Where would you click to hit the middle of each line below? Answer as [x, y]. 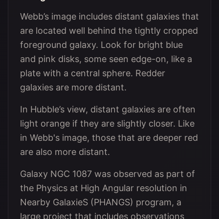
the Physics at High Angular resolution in [104, 188]
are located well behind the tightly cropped [109, 31]
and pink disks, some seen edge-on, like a [106, 59]
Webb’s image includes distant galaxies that [109, 16]
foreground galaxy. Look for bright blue [101, 45]
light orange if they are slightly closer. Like [107, 123]
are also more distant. [65, 152]
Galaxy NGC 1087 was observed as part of [108, 174]
